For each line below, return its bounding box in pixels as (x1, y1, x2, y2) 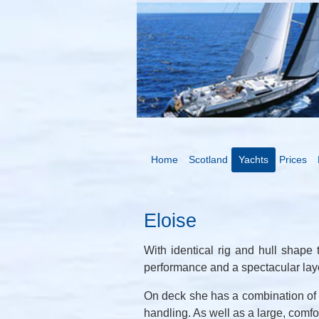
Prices (279, 154, 307, 165)
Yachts (239, 154, 268, 165)
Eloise (144, 210, 197, 231)
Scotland (189, 154, 228, 165)
